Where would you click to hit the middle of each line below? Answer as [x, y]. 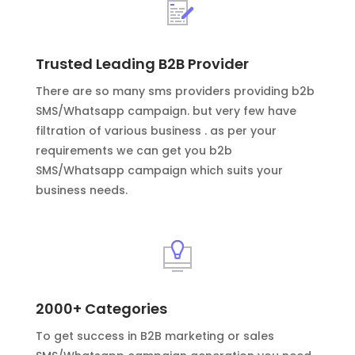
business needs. [81, 190]
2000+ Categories [101, 308]
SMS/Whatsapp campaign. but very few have [166, 111]
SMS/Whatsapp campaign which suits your [159, 170]
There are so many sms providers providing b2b [175, 91]
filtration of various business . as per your [156, 130]
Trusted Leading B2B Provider [142, 63]
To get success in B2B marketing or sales [155, 336]
